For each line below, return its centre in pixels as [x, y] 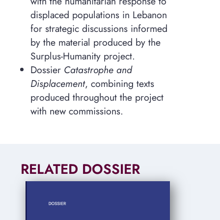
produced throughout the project [97, 97]
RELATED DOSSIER [81, 169]
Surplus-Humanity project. [82, 56]
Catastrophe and [98, 70]
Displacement [57, 84]
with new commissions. [77, 111]
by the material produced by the [95, 42]
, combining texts [119, 84]
